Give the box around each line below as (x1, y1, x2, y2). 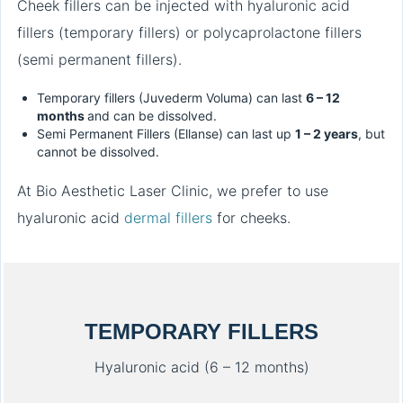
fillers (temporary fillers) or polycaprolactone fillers (17, 23, 362, 42)
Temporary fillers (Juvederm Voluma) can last (37, 90, 306, 106)
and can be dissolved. (87, 108, 217, 124)
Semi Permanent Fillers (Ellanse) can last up (37, 126, 295, 142)
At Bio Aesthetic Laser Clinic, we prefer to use (17, 182, 328, 201)
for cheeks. (212, 209, 291, 228)
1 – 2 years (295, 126, 358, 142)
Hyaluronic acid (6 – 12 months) (94, 358, 309, 377)
